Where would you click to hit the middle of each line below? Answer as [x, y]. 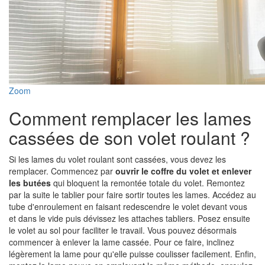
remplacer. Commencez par [61, 171]
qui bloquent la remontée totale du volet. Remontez [148, 183]
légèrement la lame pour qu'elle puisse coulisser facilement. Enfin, [132, 254]
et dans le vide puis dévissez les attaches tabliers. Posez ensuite [130, 218]
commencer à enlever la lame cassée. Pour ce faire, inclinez [122, 242]
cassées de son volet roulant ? [130, 138]
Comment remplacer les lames [130, 118]
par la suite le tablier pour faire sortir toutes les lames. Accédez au [132, 195]
